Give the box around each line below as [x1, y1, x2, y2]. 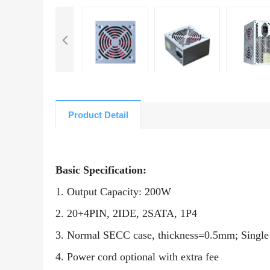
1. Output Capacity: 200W [55, 186, 171, 198]
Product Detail [68, 110, 128, 121]
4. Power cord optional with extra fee [55, 251, 219, 263]
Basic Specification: [55, 164, 146, 177]
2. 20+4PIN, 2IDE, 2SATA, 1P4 [55, 207, 197, 220]
